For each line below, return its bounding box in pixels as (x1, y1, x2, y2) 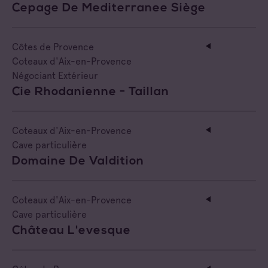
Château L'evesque (12, 224, 131, 237)
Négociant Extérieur (12, 69, 98, 81)
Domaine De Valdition (12, 155, 144, 167)
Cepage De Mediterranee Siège (12, 2, 206, 14)
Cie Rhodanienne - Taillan (12, 86, 169, 98)
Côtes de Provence (12, 41, 94, 53)
